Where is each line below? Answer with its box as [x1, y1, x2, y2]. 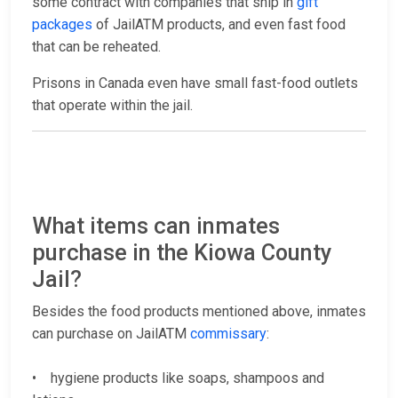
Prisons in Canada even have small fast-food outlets [32, 75, 358, 92]
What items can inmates [32, 213, 280, 240]
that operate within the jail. [32, 97, 196, 115]
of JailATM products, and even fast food [92, 16, 346, 34]
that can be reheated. [32, 38, 164, 56]
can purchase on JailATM [32, 325, 190, 343]
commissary [190, 325, 267, 343]
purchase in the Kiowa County [32, 240, 331, 267]
